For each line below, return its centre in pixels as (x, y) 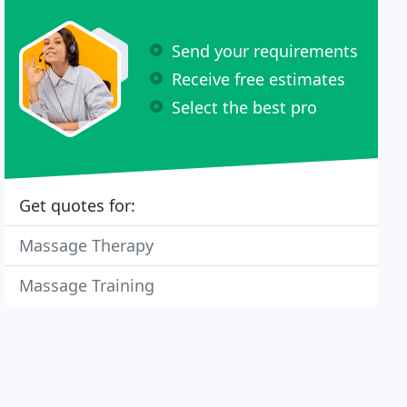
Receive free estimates (259, 79)
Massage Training (87, 285)
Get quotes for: (78, 205)
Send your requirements (265, 50)
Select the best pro (245, 107)
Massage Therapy (87, 245)
